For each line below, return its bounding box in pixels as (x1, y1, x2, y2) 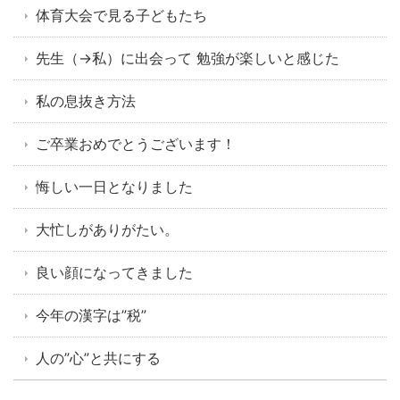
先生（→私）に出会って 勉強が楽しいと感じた (36, 48, 339, 67)
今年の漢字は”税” (36, 305, 146, 324)
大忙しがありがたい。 (36, 220, 179, 238)
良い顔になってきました (36, 262, 193, 281)
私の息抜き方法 (36, 91, 136, 110)
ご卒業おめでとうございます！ (36, 134, 236, 153)
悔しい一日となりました (36, 177, 193, 196)
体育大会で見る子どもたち (36, 5, 207, 24)
